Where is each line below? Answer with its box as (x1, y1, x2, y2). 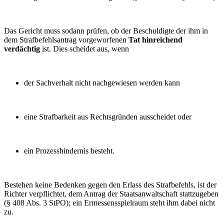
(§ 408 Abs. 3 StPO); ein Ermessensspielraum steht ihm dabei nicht (4, 198, 215, 207)
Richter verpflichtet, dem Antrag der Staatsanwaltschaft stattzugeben (4, 189, 218, 198)
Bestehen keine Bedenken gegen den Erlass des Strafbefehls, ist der (4, 180, 216, 189)
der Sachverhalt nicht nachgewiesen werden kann (24, 78, 180, 87)
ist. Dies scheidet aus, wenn (40, 44, 129, 53)
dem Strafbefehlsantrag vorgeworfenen (4, 35, 128, 44)
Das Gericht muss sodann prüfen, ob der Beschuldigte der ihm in (4, 26, 208, 35)
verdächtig (4, 44, 40, 53)
